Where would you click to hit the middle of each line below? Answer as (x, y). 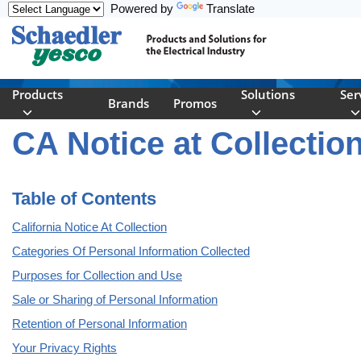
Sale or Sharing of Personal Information (115, 300)
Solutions (268, 95)
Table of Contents (84, 199)
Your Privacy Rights (64, 348)
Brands (128, 104)
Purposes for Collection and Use (97, 276)
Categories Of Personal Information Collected (131, 251)
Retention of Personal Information (100, 324)
